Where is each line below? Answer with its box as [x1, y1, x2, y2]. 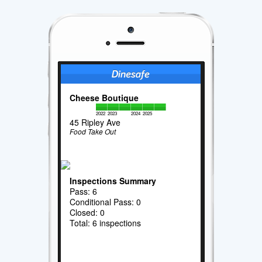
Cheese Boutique [70, 91, 139, 104]
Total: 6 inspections [70, 216, 142, 229]
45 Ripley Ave [70, 116, 121, 128]
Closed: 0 [70, 206, 105, 218]
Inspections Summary [70, 174, 157, 187]
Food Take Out [70, 126, 116, 136]
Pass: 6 [70, 185, 98, 197]
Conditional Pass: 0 [70, 195, 142, 208]
